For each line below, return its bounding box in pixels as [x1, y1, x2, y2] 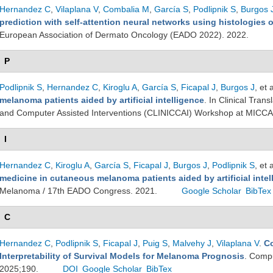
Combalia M [103, 4, 149, 14]
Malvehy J [172, 238, 211, 248]
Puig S [143, 238, 168, 248]
